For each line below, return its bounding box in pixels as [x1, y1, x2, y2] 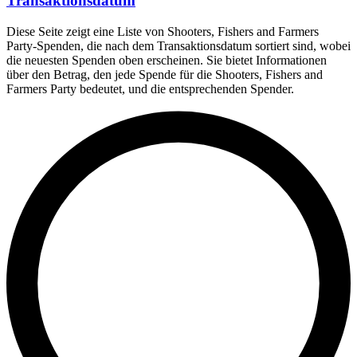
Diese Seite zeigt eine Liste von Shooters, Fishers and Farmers [6, 24, 319, 38]
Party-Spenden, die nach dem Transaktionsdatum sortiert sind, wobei [6, 38, 351, 53]
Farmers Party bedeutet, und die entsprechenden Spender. [6, 81, 294, 96]
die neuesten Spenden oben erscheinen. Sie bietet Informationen [6, 53, 327, 67]
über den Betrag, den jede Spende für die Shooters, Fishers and [6, 67, 323, 81]
